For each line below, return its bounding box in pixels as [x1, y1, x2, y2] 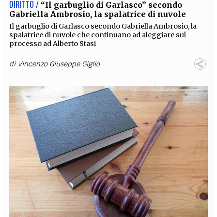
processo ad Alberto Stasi [9, 39, 96, 48]
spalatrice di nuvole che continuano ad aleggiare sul [9, 30, 186, 39]
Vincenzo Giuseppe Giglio [17, 59, 100, 68]
